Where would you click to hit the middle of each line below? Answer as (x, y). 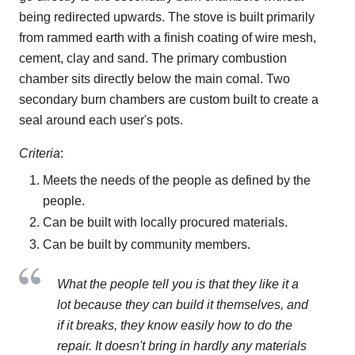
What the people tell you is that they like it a (178, 284)
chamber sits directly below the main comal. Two (155, 78)
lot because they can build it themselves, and (183, 305)
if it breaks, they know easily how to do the (175, 326)
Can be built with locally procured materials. (165, 223)
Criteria (40, 153)
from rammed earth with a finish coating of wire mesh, (168, 37)
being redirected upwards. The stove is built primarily (167, 17)
